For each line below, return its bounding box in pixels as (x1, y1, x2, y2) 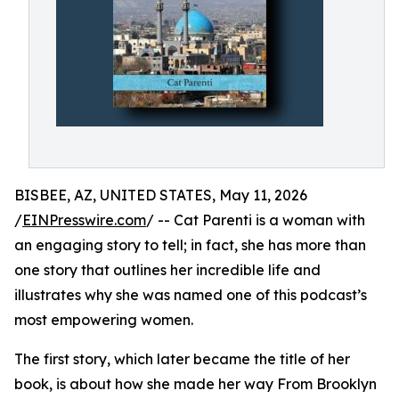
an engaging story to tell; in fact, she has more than (14, 236, 366, 254)
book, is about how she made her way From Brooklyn (14, 375, 377, 393)
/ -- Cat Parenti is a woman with (146, 211, 365, 229)
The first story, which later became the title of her (14, 350, 350, 368)
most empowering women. (14, 311, 193, 329)
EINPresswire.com (22, 211, 146, 229)
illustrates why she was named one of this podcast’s (14, 286, 367, 304)
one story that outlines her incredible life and (14, 261, 321, 279)
